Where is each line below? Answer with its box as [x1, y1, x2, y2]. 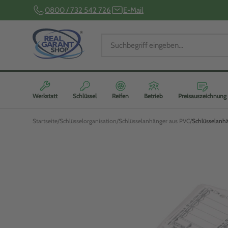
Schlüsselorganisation [60, 117, 117, 125]
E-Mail [123, 5, 144, 15]
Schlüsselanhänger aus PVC [119, 117, 190, 125]
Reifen [112, 92, 129, 100]
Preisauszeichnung [178, 92, 227, 100]
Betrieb [144, 92, 163, 100]
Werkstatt [33, 92, 58, 100]
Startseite [33, 117, 58, 125]
